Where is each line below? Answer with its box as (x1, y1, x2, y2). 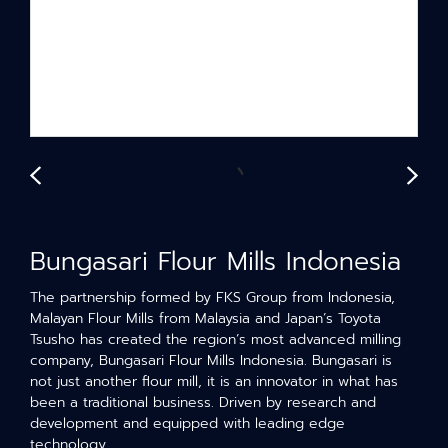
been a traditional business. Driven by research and (30, 392, 376, 413)
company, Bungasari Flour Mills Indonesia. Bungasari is (30, 350, 392, 371)
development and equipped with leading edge (30, 413, 345, 434)
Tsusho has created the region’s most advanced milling (30, 329, 401, 350)
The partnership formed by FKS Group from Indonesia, (30, 287, 395, 308)
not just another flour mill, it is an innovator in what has (30, 371, 398, 392)
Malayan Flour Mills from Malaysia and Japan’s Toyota (30, 308, 381, 329)
